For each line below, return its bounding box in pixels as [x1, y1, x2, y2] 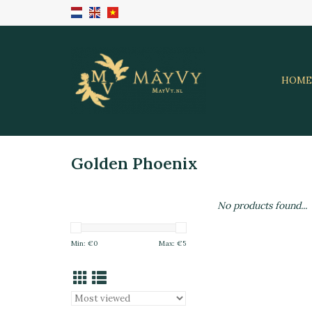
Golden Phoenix [71, 153, 198, 174]
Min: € [71, 239, 93, 248]
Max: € [159, 239, 182, 248]
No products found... [217, 199, 307, 212]
